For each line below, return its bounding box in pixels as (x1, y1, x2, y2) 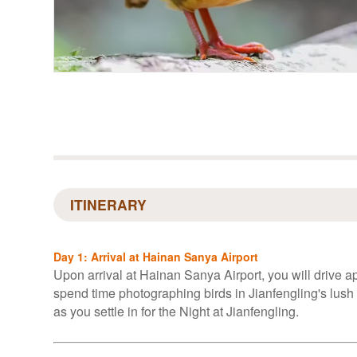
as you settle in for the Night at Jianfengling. (53, 302, 299, 320)
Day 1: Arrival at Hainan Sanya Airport (53, 249, 258, 265)
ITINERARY (70, 194, 147, 214)
